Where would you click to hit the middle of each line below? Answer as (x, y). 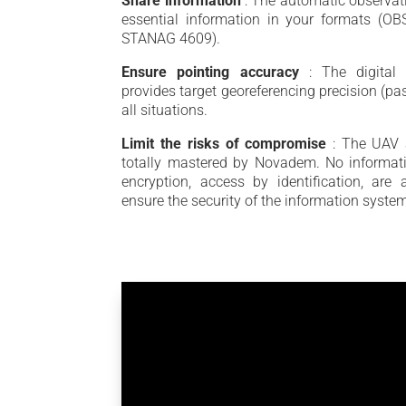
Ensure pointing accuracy (215, 72)
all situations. (165, 111)
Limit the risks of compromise (227, 144)
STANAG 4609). (171, 39)
